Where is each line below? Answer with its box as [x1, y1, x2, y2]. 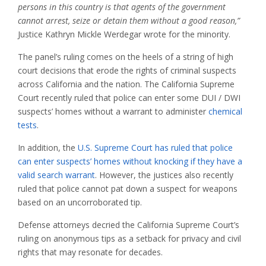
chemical [208, 106, 242, 118]
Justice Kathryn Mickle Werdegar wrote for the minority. [18, 28, 230, 40]
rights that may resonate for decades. [18, 246, 163, 258]
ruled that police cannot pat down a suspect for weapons [18, 183, 237, 195]
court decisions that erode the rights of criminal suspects [18, 65, 236, 77]
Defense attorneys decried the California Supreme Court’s [18, 219, 239, 231]
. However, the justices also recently [95, 169, 233, 181]
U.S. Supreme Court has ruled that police [78, 142, 233, 154]
